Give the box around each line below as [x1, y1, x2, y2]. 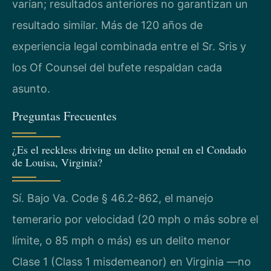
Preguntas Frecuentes [12, 108, 117, 125]
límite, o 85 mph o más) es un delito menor [12, 234, 230, 247]
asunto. [12, 82, 50, 95]
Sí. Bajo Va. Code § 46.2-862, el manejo [12, 192, 214, 205]
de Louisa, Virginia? [12, 155, 102, 170]
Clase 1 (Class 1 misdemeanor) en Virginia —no [12, 255, 251, 269]
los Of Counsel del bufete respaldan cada [12, 61, 222, 74]
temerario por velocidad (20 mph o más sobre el [12, 213, 258, 226]
